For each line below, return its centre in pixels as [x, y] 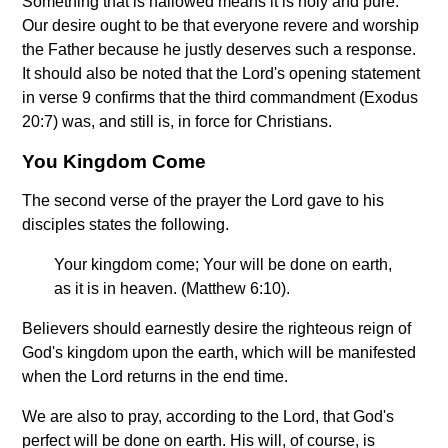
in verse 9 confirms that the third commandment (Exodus [220, 98]
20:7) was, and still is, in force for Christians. [177, 122]
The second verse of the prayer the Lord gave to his [203, 201]
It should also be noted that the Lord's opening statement [221, 74]
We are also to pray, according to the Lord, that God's [208, 417]
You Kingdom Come [114, 162]
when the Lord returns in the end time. [155, 377]
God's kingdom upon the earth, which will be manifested [219, 353]
